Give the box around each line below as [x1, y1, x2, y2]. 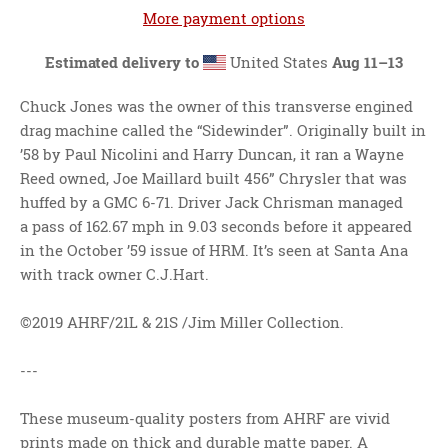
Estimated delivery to [45, 52, 200, 72]
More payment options [143, 8, 305, 28]
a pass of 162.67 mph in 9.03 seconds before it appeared [20, 216, 412, 236]
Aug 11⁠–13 [331, 52, 403, 72]
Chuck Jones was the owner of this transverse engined [20, 96, 413, 116]
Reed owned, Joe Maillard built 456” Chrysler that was [20, 168, 407, 188]
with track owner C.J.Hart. [20, 264, 209, 284]
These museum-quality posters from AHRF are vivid [20, 408, 390, 428]
